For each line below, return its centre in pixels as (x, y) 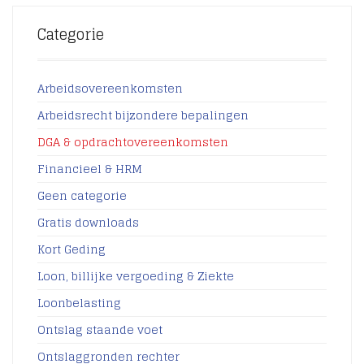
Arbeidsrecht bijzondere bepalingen (143, 115)
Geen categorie (82, 195)
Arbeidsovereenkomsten (110, 88)
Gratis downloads (88, 222)
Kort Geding (71, 249)
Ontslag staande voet (100, 329)
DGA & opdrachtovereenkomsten (133, 142)
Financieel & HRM (90, 169)
